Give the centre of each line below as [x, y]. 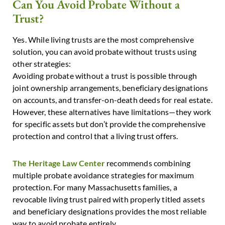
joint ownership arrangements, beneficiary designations [110, 88]
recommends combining [148, 163]
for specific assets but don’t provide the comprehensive [109, 124]
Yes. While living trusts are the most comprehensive [103, 40]
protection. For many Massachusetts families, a [95, 187]
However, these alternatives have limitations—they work [112, 112]
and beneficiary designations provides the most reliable [110, 211]
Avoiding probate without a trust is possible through [105, 76]
